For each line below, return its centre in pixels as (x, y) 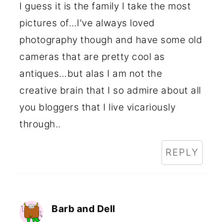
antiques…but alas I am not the (91, 73)
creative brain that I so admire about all (110, 90)
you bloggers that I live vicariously (98, 107)
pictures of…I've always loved (87, 23)
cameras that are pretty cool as (92, 56)
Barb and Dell (83, 209)
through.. (40, 124)
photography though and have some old (111, 40)
